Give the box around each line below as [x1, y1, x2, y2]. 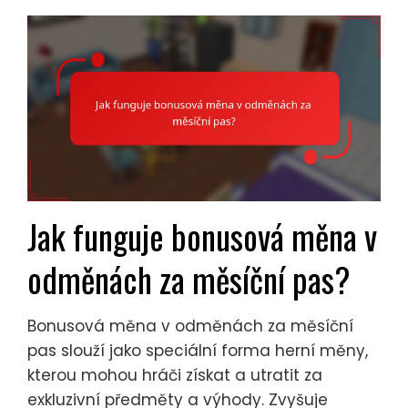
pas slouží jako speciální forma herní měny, [27, 339, 368, 362]
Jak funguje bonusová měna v [27, 210, 377, 261]
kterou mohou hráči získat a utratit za [27, 363, 322, 386]
